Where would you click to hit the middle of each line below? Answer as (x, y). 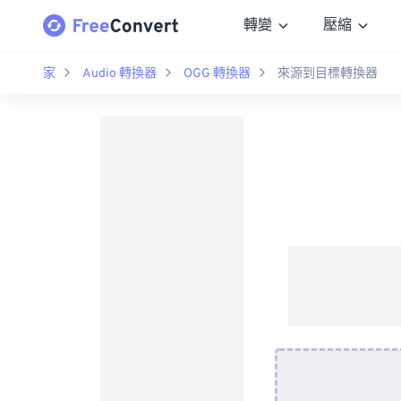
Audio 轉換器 (119, 73)
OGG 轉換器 (217, 73)
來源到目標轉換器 (328, 73)
